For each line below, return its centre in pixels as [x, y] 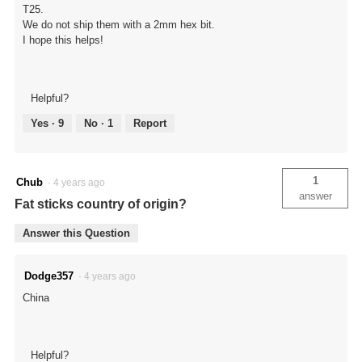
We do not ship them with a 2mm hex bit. [119, 25]
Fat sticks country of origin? [101, 204]
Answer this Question [76, 233]
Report [150, 123]
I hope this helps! [63, 40]
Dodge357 [49, 276]
